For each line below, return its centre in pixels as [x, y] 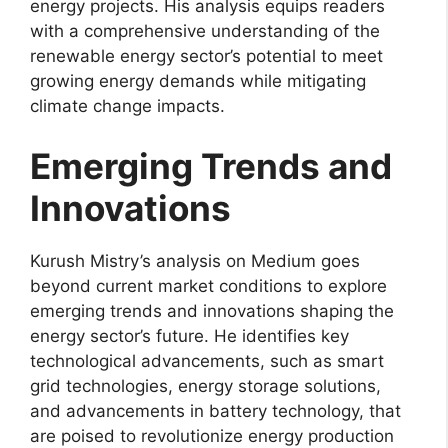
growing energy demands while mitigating [198, 81]
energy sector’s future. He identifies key [189, 335]
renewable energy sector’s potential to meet [206, 56]
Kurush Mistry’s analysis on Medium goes [195, 260]
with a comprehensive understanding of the [205, 31]
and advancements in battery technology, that [215, 410]
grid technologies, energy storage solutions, [205, 385]
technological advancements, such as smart [207, 360]
